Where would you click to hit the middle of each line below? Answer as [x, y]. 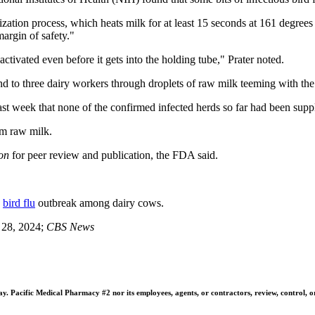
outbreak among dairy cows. [99, 202]
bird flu [19, 202]
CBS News [70, 226]
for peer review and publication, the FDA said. [114, 155]
